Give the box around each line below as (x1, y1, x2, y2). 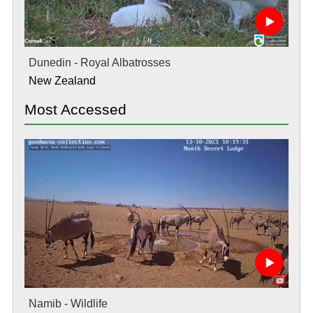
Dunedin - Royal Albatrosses (28, 57, 170, 68)
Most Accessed (24, 101, 126, 117)
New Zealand (28, 75, 96, 87)
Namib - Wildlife (28, 297, 108, 310)
